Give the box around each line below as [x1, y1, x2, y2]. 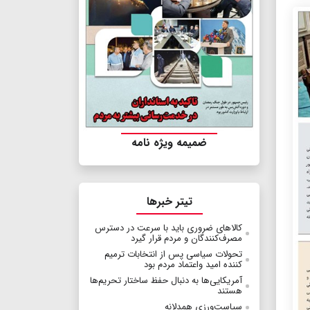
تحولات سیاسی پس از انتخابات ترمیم [104, 247, 242, 262]
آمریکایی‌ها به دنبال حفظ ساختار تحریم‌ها [90, 273, 242, 289]
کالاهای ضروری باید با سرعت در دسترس [95, 221, 242, 236]
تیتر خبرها [146, 193, 192, 211]
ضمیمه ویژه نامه [131, 134, 207, 152]
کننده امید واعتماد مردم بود [144, 257, 242, 273]
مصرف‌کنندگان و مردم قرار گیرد [131, 231, 242, 246]
